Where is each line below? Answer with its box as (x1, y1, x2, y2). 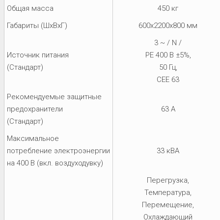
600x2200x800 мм (138, 21, 197, 30)
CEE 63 (157, 75, 179, 84)
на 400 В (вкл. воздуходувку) (7, 158, 103, 167)
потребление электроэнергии (7, 146, 110, 155)
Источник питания (7, 50, 69, 59)
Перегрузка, (147, 175, 189, 185)
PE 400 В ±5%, (145, 50, 191, 59)
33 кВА (157, 146, 179, 155)
